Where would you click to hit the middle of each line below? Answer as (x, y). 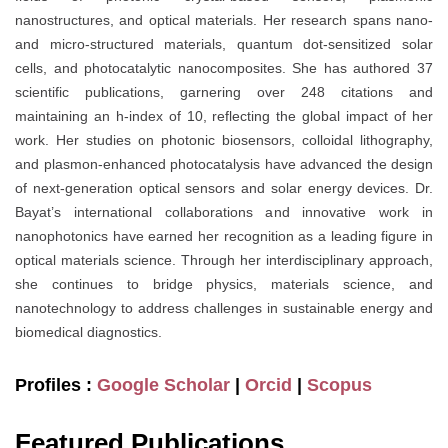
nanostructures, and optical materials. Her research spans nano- (224, 20)
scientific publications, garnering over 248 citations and (224, 92)
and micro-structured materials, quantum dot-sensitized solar (224, 44)
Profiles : (56, 385)
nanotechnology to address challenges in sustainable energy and (224, 308)
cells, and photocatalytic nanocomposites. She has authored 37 (224, 68)
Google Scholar (163, 385)
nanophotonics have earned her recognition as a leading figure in (224, 236)
